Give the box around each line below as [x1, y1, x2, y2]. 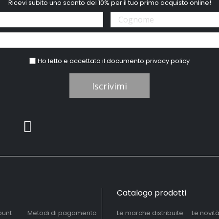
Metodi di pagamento [27, 208, 97, 218]
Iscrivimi [92, 80, 127, 92]
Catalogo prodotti [117, 187, 186, 199]
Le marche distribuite [117, 208, 183, 218]
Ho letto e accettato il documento [38, 56, 146, 66]
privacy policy [146, 56, 190, 66]
